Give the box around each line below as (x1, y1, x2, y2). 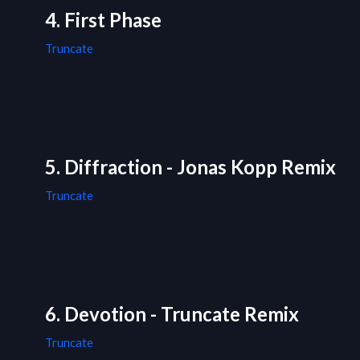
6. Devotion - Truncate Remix (45, 302, 299, 326)
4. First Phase (45, 8, 162, 32)
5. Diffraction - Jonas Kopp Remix (45, 155, 336, 179)
